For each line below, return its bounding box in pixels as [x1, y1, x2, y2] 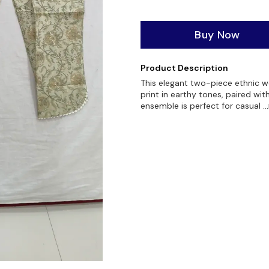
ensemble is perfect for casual [141, 100, 263, 111]
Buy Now [195, 28, 240, 42]
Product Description [141, 62, 228, 73]
